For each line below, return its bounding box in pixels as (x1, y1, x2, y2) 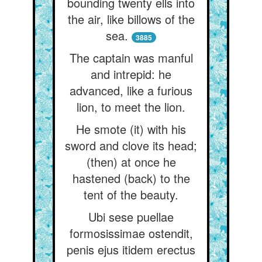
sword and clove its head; (65, 137, 197, 154)
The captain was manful (69, 49, 193, 66)
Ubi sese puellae (88, 208, 174, 225)
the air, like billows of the (67, 11, 195, 27)
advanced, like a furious (70, 82, 192, 99)
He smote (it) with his (76, 120, 186, 137)
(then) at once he (86, 153, 176, 170)
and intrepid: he (91, 65, 171, 82)
